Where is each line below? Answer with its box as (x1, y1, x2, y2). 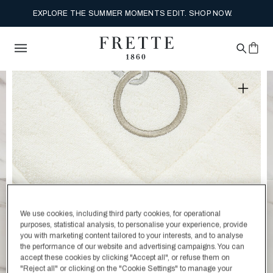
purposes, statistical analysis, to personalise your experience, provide (20, 220, 248, 229)
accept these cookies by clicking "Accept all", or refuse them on (20, 253, 230, 262)
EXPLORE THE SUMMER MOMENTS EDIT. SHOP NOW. (32, 9, 233, 18)
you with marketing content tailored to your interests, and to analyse (20, 231, 244, 240)
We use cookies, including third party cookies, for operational (20, 209, 221, 218)
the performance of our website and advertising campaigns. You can (20, 242, 245, 251)
